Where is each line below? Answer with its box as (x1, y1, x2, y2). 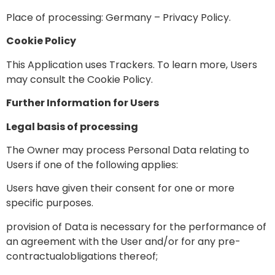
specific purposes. (6, 196, 93, 211)
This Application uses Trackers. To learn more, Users (6, 57, 257, 72)
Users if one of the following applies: (6, 157, 178, 172)
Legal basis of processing (6, 119, 138, 134)
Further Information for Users (6, 96, 159, 110)
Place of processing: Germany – (6, 10, 163, 25)
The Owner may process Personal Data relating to (6, 142, 249, 157)
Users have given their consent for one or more (6, 181, 234, 196)
